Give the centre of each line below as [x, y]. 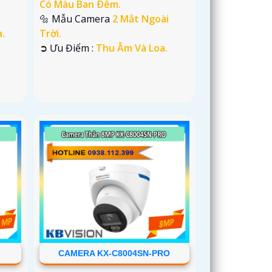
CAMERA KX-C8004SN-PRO [114, 253]
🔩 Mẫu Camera [76, 19]
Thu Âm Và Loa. [132, 48]
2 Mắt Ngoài [141, 19]
